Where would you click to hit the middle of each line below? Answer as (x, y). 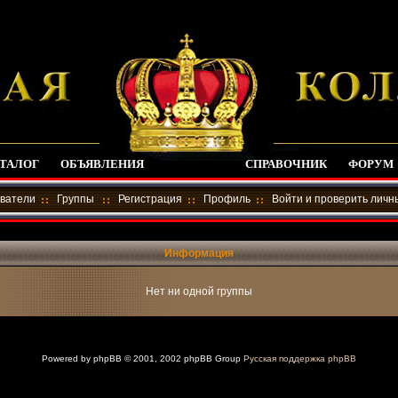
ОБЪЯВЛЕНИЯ (102, 164)
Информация (199, 253)
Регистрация (150, 199)
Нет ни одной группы (199, 291)
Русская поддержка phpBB (300, 358)
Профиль (227, 199)
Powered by (68, 358)
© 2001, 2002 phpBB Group (183, 358)
